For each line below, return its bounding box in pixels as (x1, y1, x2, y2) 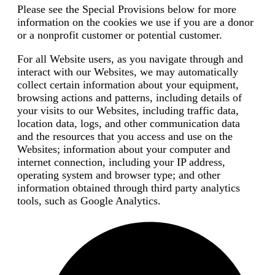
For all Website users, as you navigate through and (17, 53, 243, 66)
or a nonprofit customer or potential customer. (17, 29, 222, 42)
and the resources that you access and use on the (17, 130, 233, 143)
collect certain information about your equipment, (17, 79, 239, 91)
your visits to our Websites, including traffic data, (17, 104, 239, 117)
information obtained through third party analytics (17, 182, 240, 195)
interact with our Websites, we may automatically (17, 66, 238, 79)
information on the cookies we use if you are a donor (17, 16, 254, 29)
